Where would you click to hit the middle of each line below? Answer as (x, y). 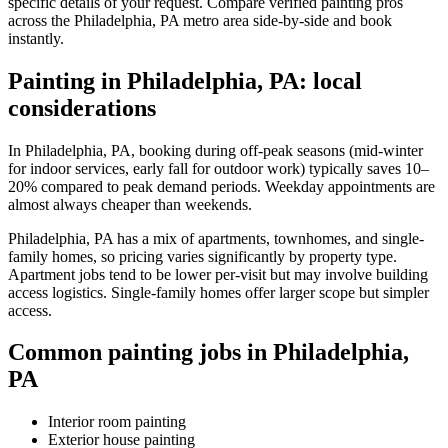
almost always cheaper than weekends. (130, 204)
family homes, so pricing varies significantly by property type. (202, 256)
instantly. (36, 38)
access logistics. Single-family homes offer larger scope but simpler (218, 292)
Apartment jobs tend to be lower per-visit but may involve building (218, 274)
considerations (82, 107)
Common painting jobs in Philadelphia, (208, 352)
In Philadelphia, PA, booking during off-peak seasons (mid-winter (215, 150)
